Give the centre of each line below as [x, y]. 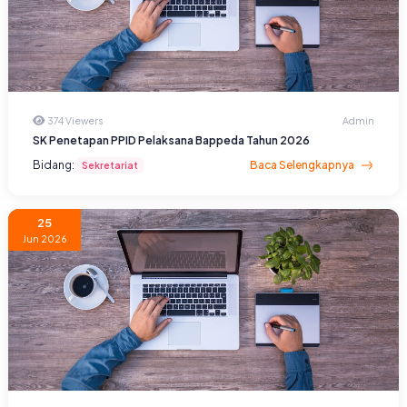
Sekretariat [110, 165]
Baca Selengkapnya [302, 165]
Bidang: [55, 165]
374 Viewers [74, 121]
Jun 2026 [45, 239]
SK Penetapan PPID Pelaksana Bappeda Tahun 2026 [171, 141]
